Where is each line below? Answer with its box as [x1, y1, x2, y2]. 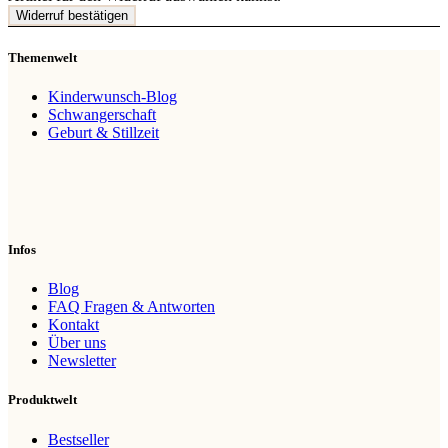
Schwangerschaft [48, 105, 156, 123]
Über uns [48, 334, 106, 352]
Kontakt [48, 316, 99, 334]
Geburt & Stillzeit [48, 123, 159, 141]
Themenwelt [8, 49, 77, 65]
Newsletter [48, 352, 116, 370]
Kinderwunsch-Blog [48, 87, 177, 105]
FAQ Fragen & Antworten [48, 298, 215, 316]
